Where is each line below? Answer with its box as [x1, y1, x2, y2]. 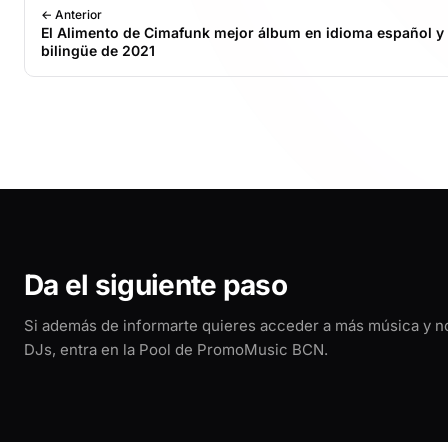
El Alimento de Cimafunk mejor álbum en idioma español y [41, 23, 444, 41]
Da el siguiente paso [24, 267, 287, 302]
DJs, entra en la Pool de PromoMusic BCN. [24, 339, 328, 359]
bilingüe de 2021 [41, 41, 155, 59]
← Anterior [41, 6, 102, 22]
